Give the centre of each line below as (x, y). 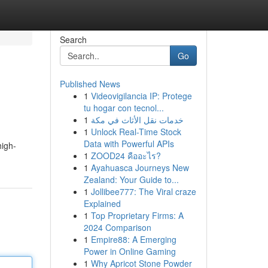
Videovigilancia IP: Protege (141, 96)
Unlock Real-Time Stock (136, 132)
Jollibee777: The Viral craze (143, 191)
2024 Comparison (117, 227)
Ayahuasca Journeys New (140, 167)
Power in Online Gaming (130, 251)
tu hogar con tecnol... (124, 108)
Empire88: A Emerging (133, 239)
